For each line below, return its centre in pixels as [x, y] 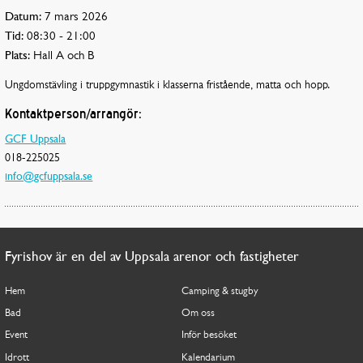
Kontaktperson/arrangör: [74, 115]
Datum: [23, 17]
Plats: [18, 56]
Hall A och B [62, 56]
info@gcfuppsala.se [49, 177]
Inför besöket [209, 335]
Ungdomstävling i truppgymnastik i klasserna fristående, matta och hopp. [168, 86]
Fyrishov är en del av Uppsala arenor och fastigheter [152, 257]
